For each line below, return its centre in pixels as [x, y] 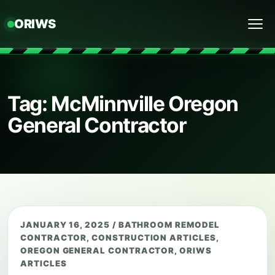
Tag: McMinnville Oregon [123, 103]
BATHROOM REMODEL [169, 225]
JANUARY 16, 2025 [66, 225]
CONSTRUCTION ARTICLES [154, 238]
